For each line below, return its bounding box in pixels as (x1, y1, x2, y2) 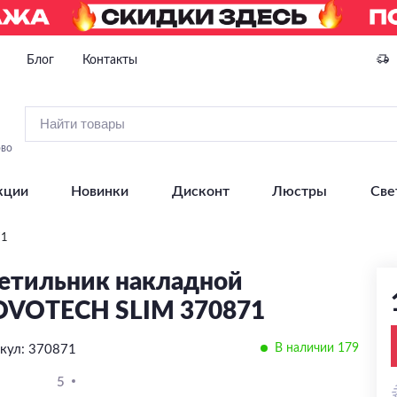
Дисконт (171, 184, 230, 198)
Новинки (71, 184, 128, 198)
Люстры (272, 184, 327, 198)
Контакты (82, 53, 137, 66)
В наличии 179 (274, 342, 359, 354)
